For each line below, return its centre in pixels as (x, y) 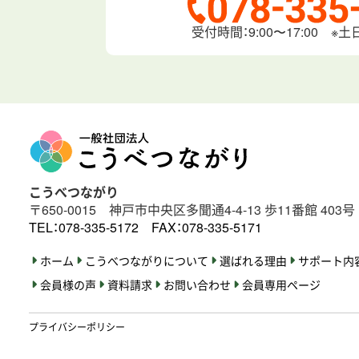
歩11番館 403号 (310, 210)
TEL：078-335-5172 (84, 228)
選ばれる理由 (253, 261)
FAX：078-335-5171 (207, 228)
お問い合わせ (197, 285)
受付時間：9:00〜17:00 (255, 32)
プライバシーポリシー (77, 327)
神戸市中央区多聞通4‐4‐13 (187, 210)
